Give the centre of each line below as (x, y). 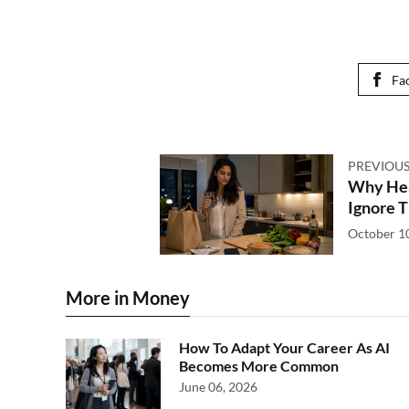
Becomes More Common (259, 366)
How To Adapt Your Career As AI (284, 347)
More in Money (128, 298)
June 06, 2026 (218, 387)
